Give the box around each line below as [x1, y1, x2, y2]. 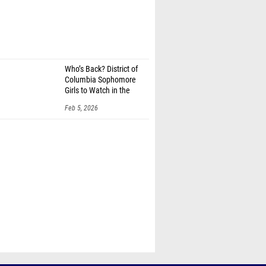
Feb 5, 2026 [65, 104, 98, 112]
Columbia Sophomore [65, 75, 136, 85]
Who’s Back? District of [65, 64, 138, 74]
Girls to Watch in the [65, 85, 130, 96]
